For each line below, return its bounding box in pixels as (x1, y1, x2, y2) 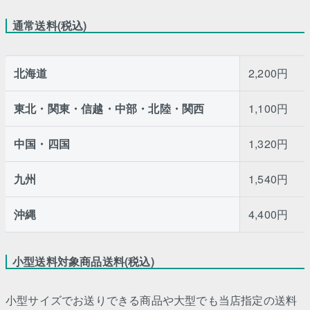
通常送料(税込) (12, 17, 87, 33)
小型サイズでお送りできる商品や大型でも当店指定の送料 (6, 291, 298, 308)
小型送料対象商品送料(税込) (12, 253, 154, 269)
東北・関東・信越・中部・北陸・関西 (14, 100, 205, 116)
